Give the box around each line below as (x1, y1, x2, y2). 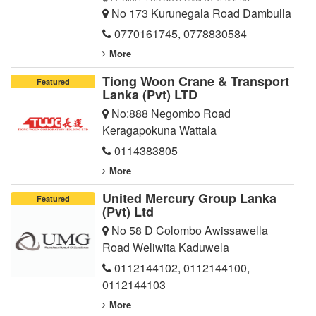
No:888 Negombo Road (109, 105, 231, 122)
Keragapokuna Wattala (102, 122, 217, 139)
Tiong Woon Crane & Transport (102, 72, 289, 91)
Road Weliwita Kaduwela (102, 239, 229, 256)
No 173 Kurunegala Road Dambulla (109, 5, 291, 22)
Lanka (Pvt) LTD (102, 85, 197, 104)
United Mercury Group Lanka (102, 189, 276, 208)
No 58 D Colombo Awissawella (109, 222, 268, 239)
